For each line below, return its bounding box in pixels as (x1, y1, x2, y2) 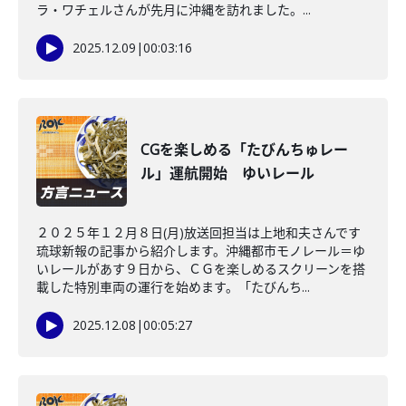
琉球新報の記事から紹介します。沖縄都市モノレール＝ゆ (36, 242, 365, 259)
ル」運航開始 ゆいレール (140, 163, 314, 183)
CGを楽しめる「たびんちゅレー (140, 140, 348, 159)
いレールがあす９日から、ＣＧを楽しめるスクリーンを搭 (36, 260, 365, 277)
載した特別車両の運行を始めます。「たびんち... (36, 278, 310, 295)
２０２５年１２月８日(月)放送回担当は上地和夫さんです (36, 224, 361, 241)
